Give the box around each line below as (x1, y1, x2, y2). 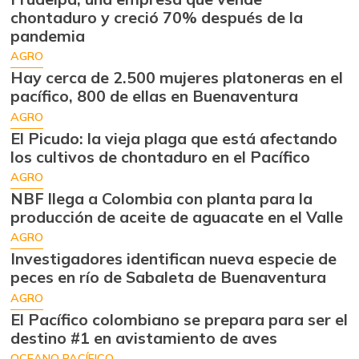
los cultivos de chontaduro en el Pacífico (10, 146, 310, 167)
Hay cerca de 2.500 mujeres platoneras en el (10, 67, 343, 88)
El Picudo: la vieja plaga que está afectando (10, 127, 337, 148)
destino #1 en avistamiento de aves (10, 327, 277, 348)
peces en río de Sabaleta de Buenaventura (10, 267, 326, 288)
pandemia (10, 25, 85, 46)
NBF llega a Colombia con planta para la (10, 188, 313, 209)
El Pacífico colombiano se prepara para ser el (10, 309, 348, 329)
